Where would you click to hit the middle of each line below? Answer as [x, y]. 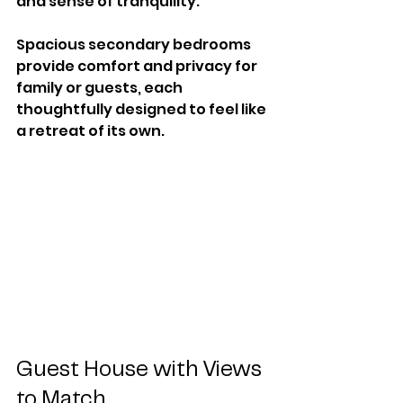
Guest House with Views [141, 371]
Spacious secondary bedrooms [135, 44]
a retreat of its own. [90, 130]
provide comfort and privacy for [138, 66]
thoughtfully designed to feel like [143, 109]
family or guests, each [101, 87]
